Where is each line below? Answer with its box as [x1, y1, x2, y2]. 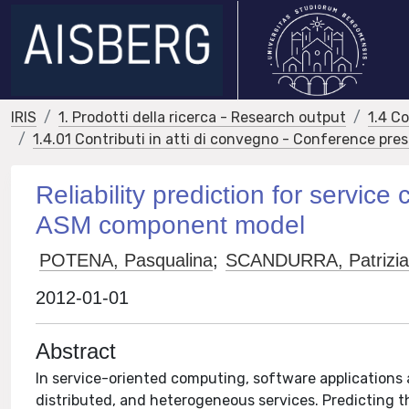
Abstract [36, 339, 117, 363]
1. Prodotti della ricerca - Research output [58, 109, 346, 126]
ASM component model [36, 211, 306, 239]
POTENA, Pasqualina [39, 249, 214, 270]
